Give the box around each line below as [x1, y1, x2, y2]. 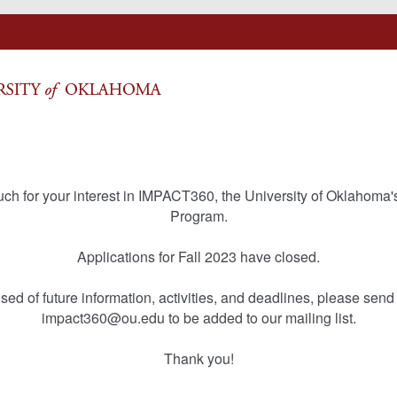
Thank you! [163, 348, 234, 369]
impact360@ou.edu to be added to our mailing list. [41, 307, 356, 328]
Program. [169, 206, 228, 226]
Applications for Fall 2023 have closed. [77, 246, 320, 267]
